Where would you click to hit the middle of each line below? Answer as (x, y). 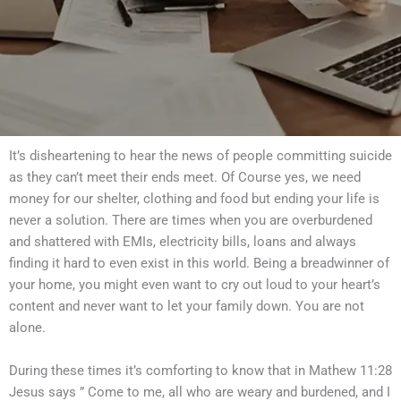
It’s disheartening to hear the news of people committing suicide (200, 156)
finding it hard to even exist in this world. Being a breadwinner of (199, 263)
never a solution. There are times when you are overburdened (191, 220)
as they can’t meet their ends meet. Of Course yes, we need (185, 177)
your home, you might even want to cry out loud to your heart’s (195, 285)
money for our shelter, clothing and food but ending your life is (194, 199)
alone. (27, 328)
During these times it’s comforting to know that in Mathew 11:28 (200, 371)
